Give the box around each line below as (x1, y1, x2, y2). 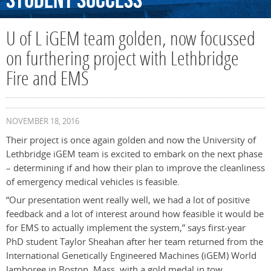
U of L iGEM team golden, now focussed (6, 30, 255, 51)
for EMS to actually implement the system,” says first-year (6, 221, 246, 235)
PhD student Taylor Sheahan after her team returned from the (6, 235, 263, 249)
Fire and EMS (6, 70, 89, 91)
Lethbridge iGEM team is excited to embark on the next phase (6, 148, 263, 161)
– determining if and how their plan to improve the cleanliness (6, 162, 265, 175)
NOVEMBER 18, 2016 (6, 116, 79, 127)
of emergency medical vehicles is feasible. (6, 175, 180, 189)
